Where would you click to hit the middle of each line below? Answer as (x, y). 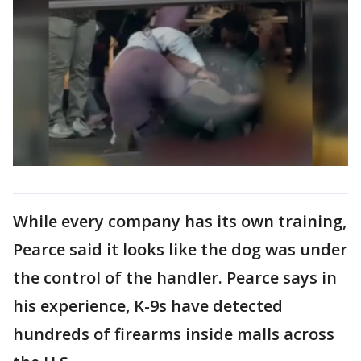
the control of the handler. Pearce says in (175, 277)
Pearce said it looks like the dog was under (180, 249)
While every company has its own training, (180, 221)
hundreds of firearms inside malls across (174, 334)
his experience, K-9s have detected (148, 305)
